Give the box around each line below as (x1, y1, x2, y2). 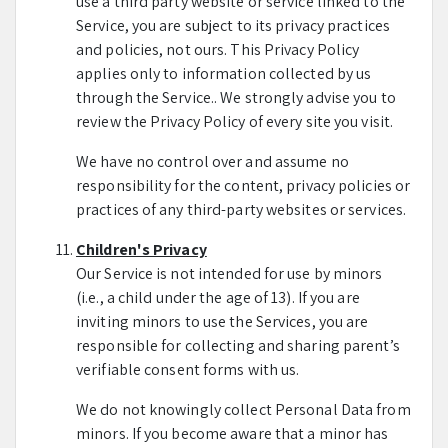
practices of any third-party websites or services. (76, 199, 407, 220)
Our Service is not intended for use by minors (76, 263, 383, 284)
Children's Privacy (76, 239, 207, 260)
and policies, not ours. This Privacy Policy (76, 39, 360, 60)
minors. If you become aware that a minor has (76, 423, 389, 444)
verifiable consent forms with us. (76, 359, 300, 380)
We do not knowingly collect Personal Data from (76, 399, 411, 420)
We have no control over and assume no (76, 151, 349, 172)
